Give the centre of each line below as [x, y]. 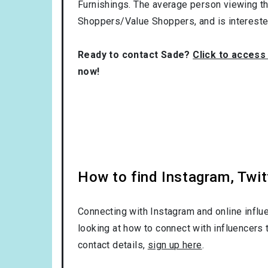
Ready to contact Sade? [135, 54]
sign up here [175, 245]
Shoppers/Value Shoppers [136, 21]
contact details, [113, 245]
